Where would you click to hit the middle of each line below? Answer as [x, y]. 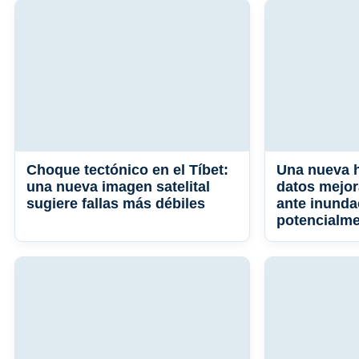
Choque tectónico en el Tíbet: [127, 170]
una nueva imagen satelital [118, 187]
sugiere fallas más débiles [116, 204]
